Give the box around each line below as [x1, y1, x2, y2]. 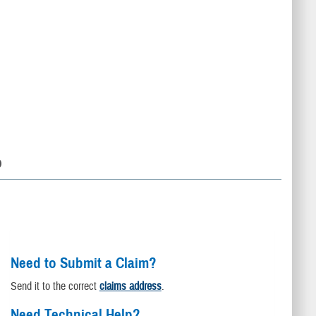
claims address [99, 279, 162, 294]
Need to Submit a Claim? [10, 254, 157, 273]
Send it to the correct [10, 279, 99, 294]
